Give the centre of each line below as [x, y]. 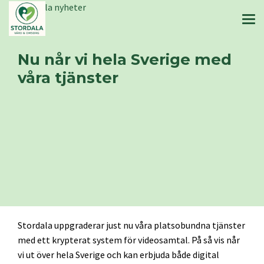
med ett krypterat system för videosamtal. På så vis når [129, 240]
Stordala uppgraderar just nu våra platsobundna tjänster [131, 225]
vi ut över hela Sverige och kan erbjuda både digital [118, 255]
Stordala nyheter [52, 7]
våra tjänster [68, 77]
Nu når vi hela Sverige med [125, 59]
